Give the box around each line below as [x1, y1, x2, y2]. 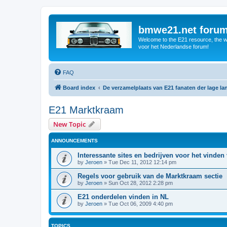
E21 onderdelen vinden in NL [78, 193, 169, 201]
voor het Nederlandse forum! [138, 44, 209, 50]
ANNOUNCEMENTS [51, 137, 98, 143]
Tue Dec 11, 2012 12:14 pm [108, 159, 176, 165]
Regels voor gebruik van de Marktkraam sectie [78, 172, 222, 180]
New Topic [53, 119, 86, 129]
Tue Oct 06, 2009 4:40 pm [108, 200, 173, 207]
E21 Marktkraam [49, 104, 124, 116]
